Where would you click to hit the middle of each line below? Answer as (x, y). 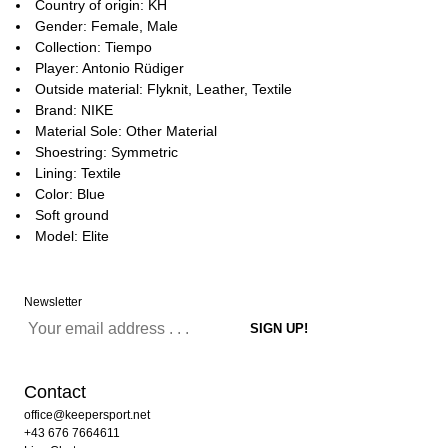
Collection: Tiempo (93, 47)
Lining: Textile (78, 173)
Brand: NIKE (74, 110)
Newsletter (53, 302)
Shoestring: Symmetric (106, 152)
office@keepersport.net (87, 415)
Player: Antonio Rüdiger (109, 68)
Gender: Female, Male (106, 26)
